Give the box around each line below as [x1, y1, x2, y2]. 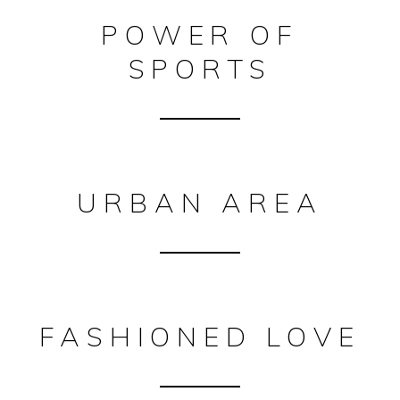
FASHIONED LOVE [39, 319, 361, 354]
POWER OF [101, 17, 299, 52]
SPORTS [128, 51, 272, 86]
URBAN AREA [77, 185, 323, 220]
